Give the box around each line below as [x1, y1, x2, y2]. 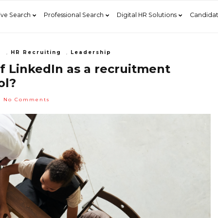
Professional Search [44, 11, 104, 18]
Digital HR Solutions [117, 11, 177, 18]
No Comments [3, 96, 50, 103]
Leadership [71, 49, 111, 55]
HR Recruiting [11, 49, 61, 55]
